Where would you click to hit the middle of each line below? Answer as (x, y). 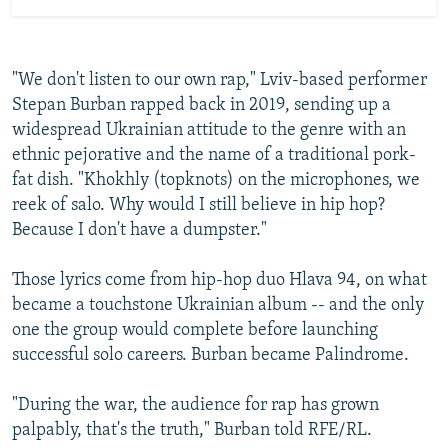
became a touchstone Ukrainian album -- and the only (218, 305)
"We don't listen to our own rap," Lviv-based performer (219, 80)
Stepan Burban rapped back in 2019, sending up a (201, 105)
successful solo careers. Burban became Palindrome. (210, 355)
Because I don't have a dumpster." (139, 230)
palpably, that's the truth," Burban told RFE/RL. (192, 430)
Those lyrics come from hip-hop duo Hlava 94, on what (219, 280)
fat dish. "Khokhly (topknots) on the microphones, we (216, 180)
